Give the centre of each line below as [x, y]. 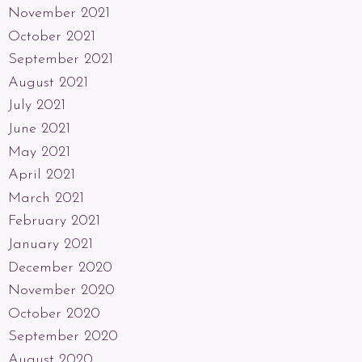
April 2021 [42, 175]
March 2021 [46, 198]
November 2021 [59, 14]
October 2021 [52, 36]
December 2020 [60, 267]
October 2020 [54, 314]
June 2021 [39, 129]
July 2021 [37, 106]
